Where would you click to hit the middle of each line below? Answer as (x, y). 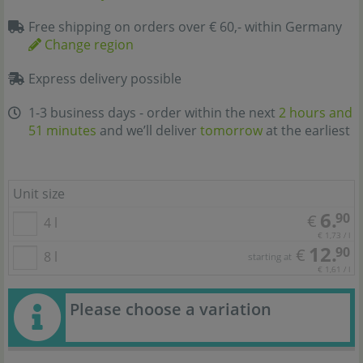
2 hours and (316, 113)
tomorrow (231, 130)
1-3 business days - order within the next (154, 113)
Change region (88, 45)
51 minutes (62, 130)
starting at (270, 256)
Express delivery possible (105, 79)
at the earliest (306, 130)
